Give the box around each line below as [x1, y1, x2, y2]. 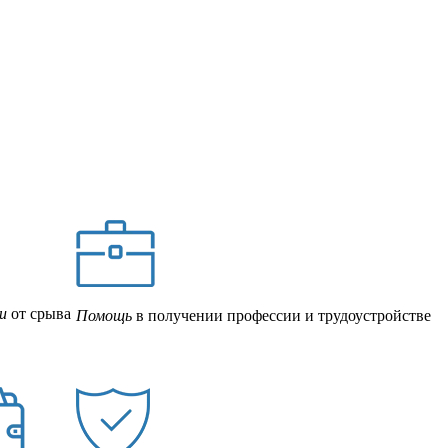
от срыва [7, 304, 71, 322]
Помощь [76, 306, 132, 324]
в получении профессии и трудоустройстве [132, 306, 431, 324]
